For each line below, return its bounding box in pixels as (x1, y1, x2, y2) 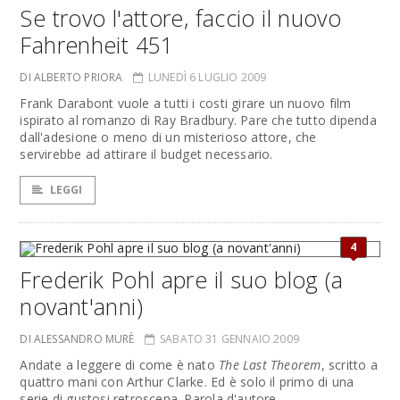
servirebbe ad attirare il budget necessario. (20, 146, 273, 162)
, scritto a (321, 356, 378, 373)
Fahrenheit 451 (20, 29, 174, 60)
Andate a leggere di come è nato (20, 356, 220, 373)
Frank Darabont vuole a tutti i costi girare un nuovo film (20, 95, 352, 112)
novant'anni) (20, 291, 143, 321)
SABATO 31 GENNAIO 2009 (160, 331, 299, 346)
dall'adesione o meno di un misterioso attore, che (20, 129, 317, 146)
